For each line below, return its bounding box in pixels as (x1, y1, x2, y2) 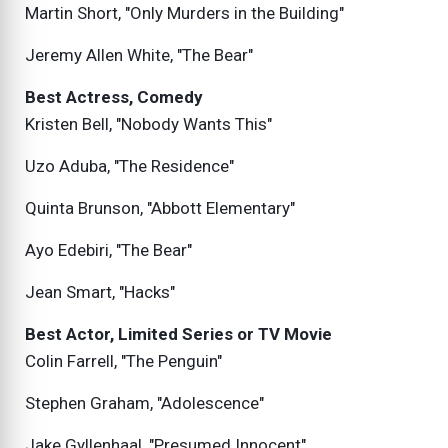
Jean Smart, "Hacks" (25, 282, 175, 303)
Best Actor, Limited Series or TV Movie (25, 324, 332, 345)
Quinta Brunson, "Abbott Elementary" (25, 198, 295, 219)
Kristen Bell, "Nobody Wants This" (25, 114, 272, 135)
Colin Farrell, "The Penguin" (25, 351, 222, 372)
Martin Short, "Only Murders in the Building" (25, 3, 344, 24)
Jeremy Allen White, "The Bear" (25, 45, 253, 66)
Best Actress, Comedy (25, 87, 203, 108)
